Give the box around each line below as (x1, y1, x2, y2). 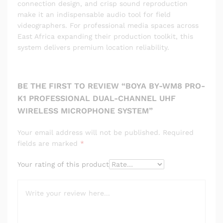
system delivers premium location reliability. (17, 43, 169, 51)
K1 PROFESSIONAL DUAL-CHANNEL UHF (17, 93, 176, 103)
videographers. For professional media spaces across (17, 21, 199, 29)
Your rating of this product (17, 160, 109, 168)
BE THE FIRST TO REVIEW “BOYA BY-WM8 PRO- (17, 81, 205, 91)
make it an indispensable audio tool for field (17, 10, 171, 18)
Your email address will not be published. (17, 128, 160, 136)
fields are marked (17, 139, 80, 147)
